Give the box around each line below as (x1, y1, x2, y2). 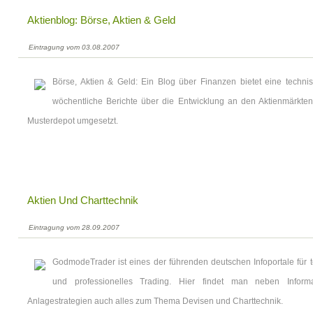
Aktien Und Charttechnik (27, 194, 138, 206)
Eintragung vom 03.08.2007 (29, 43, 119, 51)
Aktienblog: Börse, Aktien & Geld (27, 14, 175, 26)
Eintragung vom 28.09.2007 (29, 224, 119, 231)
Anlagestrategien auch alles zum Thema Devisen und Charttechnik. (27, 296, 283, 306)
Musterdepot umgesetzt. (27, 116, 118, 126)
